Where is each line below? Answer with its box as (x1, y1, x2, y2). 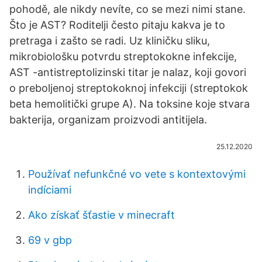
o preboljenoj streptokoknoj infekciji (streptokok (9, 82, 248, 94)
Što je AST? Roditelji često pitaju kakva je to (9, 19, 225, 31)
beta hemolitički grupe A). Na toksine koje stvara (9, 98, 250, 110)
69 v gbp (28, 234, 72, 246)
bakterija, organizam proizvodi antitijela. (9, 113, 207, 126)
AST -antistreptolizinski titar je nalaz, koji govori (9, 66, 246, 78)
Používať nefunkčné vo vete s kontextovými (28, 168, 246, 180)
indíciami (28, 184, 71, 196)
